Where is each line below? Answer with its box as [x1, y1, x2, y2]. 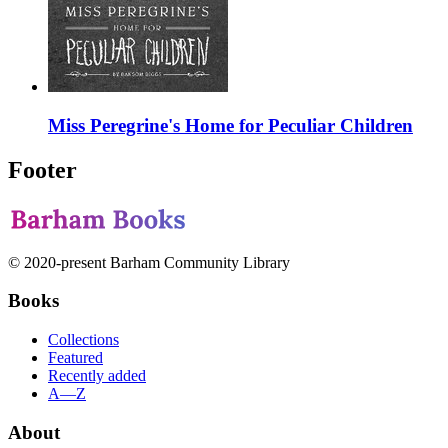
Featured [48, 349, 103, 367]
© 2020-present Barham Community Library [8, 253, 290, 271]
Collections [48, 331, 119, 349]
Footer [8, 156, 77, 183]
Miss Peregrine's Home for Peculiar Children [48, 114, 413, 136]
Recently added [48, 367, 146, 385]
